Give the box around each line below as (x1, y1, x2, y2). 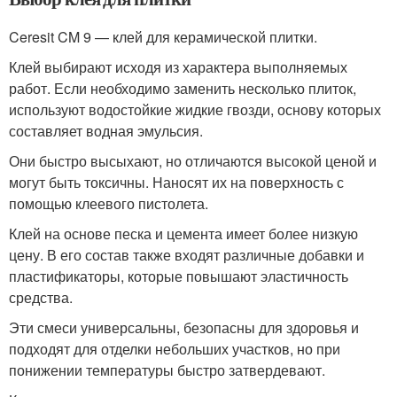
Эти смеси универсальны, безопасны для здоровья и (9, 316, 359, 338)
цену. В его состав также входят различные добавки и (9, 244, 364, 265)
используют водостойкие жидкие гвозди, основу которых (9, 98, 381, 120)
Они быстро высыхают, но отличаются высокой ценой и (9, 150, 377, 171)
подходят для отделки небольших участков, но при (9, 338, 340, 359)
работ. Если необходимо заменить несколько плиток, (9, 77, 356, 98)
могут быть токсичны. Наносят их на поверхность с (9, 171, 344, 192)
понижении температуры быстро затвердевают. (9, 359, 325, 380)
